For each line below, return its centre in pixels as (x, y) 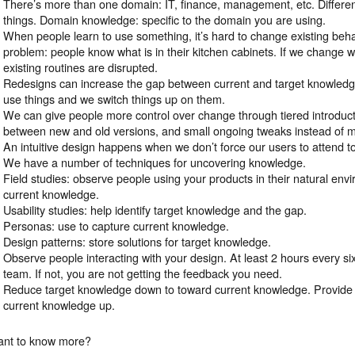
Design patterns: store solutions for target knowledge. (137, 241)
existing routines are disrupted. (81, 67)
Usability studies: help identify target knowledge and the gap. (155, 209)
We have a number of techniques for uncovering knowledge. (155, 162)
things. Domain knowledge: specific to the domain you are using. (165, 19)
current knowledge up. (59, 304)
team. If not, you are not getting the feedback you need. (143, 273)
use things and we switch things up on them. (115, 98)
